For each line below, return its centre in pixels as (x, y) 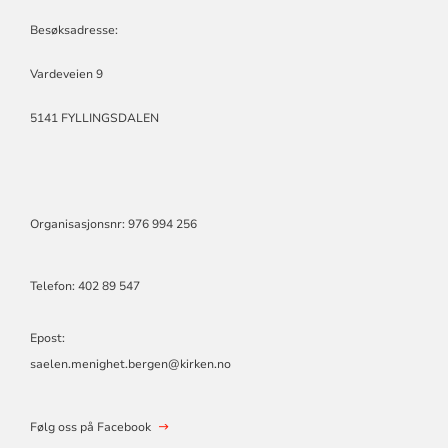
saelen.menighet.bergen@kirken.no (130, 363)
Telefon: (53, 285)
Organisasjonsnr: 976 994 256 (113, 223)
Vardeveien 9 (66, 73)
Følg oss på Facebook (90, 426)
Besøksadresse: (73, 29)
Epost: (47, 337)
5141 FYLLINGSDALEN (94, 117)
